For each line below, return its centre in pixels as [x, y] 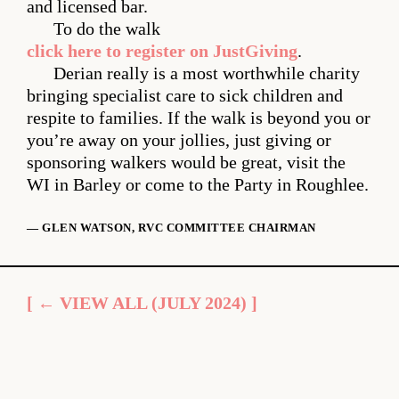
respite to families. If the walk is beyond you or [199, 118]
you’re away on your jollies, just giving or [179, 141]
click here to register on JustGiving [162, 52]
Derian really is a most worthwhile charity [207, 74]
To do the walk [107, 29]
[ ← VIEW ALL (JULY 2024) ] [142, 303]
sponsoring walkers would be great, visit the [186, 163]
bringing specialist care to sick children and [185, 96]
